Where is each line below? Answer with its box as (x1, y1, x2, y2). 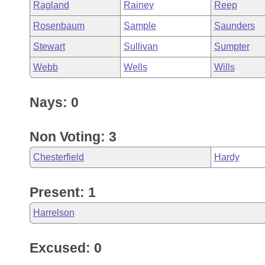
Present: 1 (30, 185, 96, 200)
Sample (123, 21, 156, 31)
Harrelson (33, 208, 75, 218)
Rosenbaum (33, 21, 85, 31)
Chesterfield (33, 152, 84, 162)
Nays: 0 (30, 95, 79, 110)
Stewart (33, 41, 65, 51)
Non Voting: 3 (30, 129, 117, 144)
